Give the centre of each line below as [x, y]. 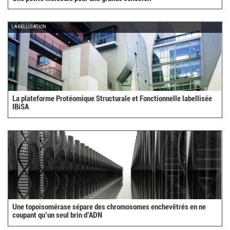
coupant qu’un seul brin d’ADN [57, 215]
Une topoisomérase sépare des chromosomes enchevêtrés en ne [109, 207]
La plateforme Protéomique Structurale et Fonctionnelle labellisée [112, 99]
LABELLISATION [29, 27]
